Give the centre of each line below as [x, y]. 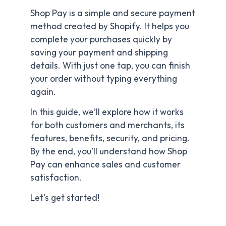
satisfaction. [56, 177]
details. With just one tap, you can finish [110, 66]
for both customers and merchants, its [107, 125]
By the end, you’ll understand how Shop [109, 151]
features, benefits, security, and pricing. [110, 138]
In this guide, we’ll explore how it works [107, 112]
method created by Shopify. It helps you [110, 26]
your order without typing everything [104, 79]
